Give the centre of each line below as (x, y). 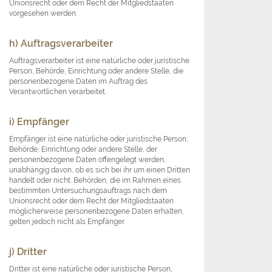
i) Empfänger (39, 122)
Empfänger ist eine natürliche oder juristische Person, (99, 139)
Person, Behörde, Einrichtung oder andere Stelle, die (96, 71)
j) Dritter (28, 252)
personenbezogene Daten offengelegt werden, (87, 160)
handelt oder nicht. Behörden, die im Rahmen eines (95, 180)
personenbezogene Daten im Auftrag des (78, 81)
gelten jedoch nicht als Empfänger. (67, 222)
